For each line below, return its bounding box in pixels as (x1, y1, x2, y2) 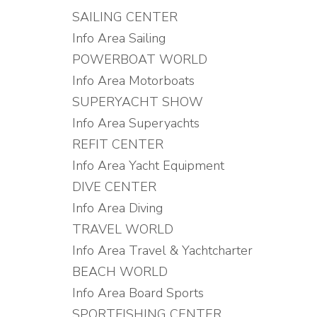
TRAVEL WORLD (72, 221, 173, 238)
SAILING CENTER (72, 8, 178, 25)
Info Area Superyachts (72, 115, 200, 132)
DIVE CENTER (72, 178, 156, 195)
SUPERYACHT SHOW (72, 93, 203, 110)
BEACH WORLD (72, 263, 168, 280)
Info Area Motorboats (72, 72, 195, 89)
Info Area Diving (72, 200, 163, 217)
